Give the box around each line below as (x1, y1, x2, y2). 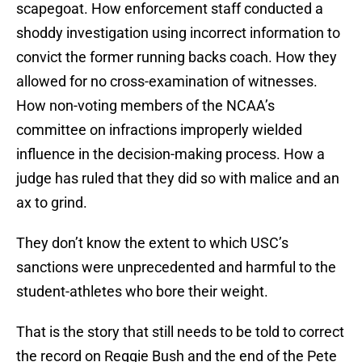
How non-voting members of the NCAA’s (16, 97, 275, 115)
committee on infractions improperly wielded (16, 121, 302, 139)
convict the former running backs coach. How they (16, 48, 337, 66)
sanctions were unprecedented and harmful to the (16, 259, 336, 276)
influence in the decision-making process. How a (16, 145, 325, 163)
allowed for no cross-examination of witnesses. (16, 73, 318, 90)
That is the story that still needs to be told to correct (16, 323, 344, 341)
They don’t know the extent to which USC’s (16, 234, 288, 252)
